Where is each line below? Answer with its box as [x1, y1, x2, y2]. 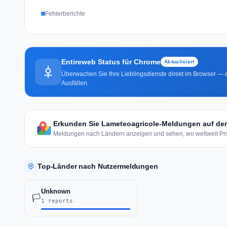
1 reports [41, 197, 73, 204]
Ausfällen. [61, 79, 89, 87]
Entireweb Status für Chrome [61, 57, 161, 66]
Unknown [41, 187, 70, 195]
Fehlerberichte [45, 10, 85, 17]
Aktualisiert [164, 58, 195, 64]
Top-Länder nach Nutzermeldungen [37, 162, 158, 170]
